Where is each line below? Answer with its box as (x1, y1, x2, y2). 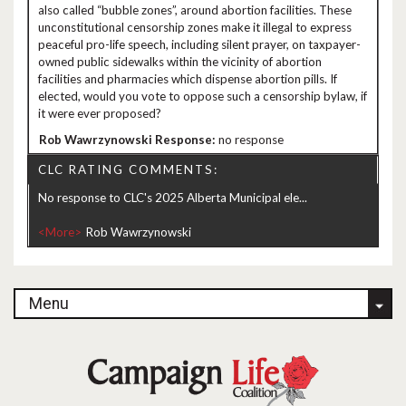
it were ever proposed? (38, 106, 161, 121)
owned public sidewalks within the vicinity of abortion (38, 54, 322, 69)
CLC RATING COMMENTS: (38, 162, 218, 177)
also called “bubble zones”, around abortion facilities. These (38, 3, 352, 17)
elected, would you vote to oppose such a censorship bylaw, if (38, 89, 367, 103)
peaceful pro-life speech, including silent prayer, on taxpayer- (38, 37, 361, 52)
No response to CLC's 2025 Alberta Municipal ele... (38, 190, 307, 205)
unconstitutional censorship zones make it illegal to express (38, 20, 352, 34)
